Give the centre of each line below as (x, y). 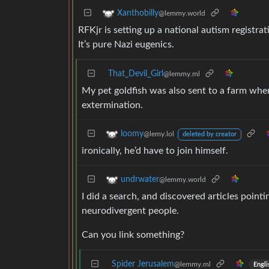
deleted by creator (209, 134)
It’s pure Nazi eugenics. (126, 44)
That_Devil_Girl (136, 74)
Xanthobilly (138, 14)
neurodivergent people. (130, 211)
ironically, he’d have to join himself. (155, 151)
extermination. (112, 105)
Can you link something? (133, 235)
